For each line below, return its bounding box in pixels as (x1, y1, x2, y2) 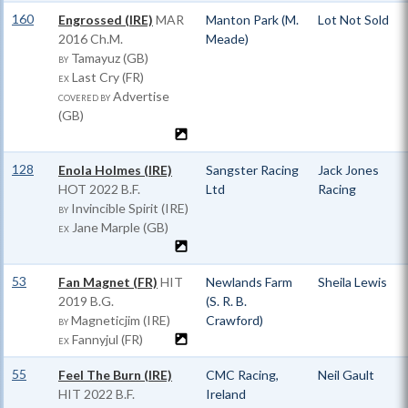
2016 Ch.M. (58, 31, 123, 46)
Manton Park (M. (206, 12, 299, 27)
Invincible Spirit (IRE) (68, 200, 189, 216)
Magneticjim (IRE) (68, 312, 170, 328)
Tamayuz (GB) (68, 50, 148, 66)
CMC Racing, (206, 367, 279, 382)
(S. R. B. (206, 293, 247, 309)
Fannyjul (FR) (69, 331, 143, 347)
